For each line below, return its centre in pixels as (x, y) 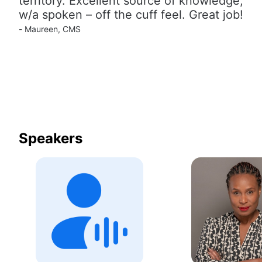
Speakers (51, 139)
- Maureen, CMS (50, 29)
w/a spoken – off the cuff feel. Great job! (131, 14)
